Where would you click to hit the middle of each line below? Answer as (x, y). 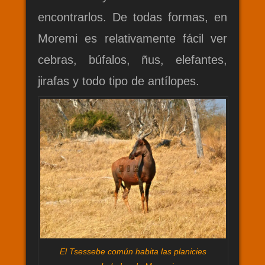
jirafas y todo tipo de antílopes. (119, 81)
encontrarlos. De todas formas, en (132, 17)
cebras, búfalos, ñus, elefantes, (132, 59)
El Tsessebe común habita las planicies (133, 251)
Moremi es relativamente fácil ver (132, 38)
